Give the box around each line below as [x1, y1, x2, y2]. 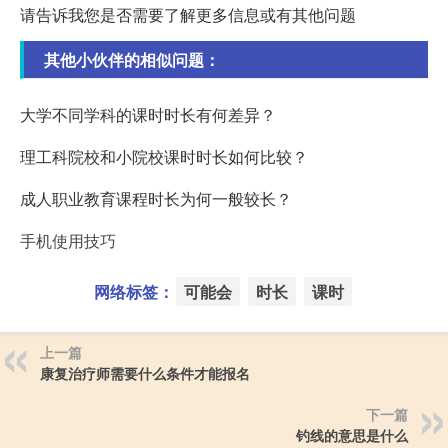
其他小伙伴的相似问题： [44, 48, 220, 72]
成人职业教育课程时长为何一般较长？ [20, 187, 292, 211]
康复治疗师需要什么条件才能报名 [40, 363, 250, 384]
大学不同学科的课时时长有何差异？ [20, 103, 276, 127]
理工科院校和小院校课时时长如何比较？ [20, 145, 308, 169]
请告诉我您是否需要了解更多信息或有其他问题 [20, 3, 356, 27]
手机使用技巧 [20, 229, 116, 253]
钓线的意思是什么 [296, 425, 408, 446]
